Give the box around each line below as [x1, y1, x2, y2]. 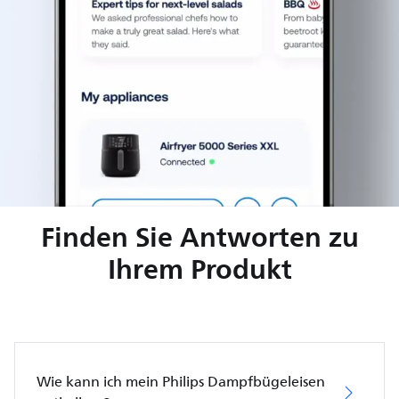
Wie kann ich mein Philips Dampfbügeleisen [37, 370, 325, 394]
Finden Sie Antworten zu [40, 213, 359, 260]
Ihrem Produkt [107, 245, 292, 292]
